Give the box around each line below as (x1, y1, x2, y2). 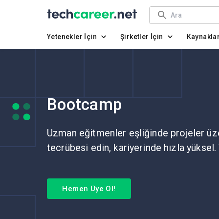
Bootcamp (47, 94, 122, 114)
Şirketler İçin (120, 32, 163, 41)
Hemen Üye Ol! (62, 184, 116, 193)
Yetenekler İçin (47, 32, 97, 41)
